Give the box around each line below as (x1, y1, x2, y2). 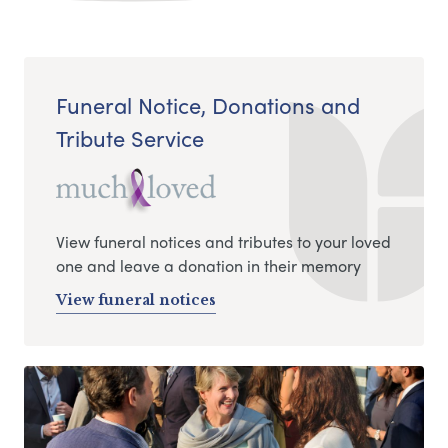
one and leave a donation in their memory (56, 254, 361, 278)
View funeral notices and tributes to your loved (56, 230, 391, 254)
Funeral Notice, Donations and (56, 89, 360, 122)
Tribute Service (56, 122, 204, 155)
